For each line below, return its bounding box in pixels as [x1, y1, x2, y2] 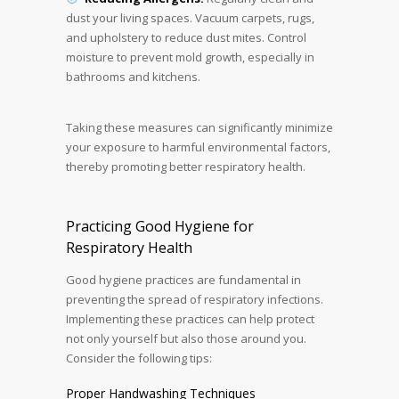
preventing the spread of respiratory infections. [66, 290, 323, 307]
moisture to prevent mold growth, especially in [66, 48, 314, 65]
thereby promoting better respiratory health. [66, 158, 305, 175]
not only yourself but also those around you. [66, 330, 306, 346]
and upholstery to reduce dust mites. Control [66, 28, 306, 45]
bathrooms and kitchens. [66, 68, 200, 85]
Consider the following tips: [66, 349, 212, 366]
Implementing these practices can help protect [66, 310, 314, 327]
